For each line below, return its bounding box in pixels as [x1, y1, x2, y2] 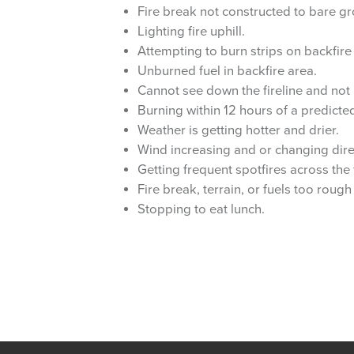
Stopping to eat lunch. [137, 201, 265, 217]
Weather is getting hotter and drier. [137, 122, 339, 138]
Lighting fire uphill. [137, 23, 245, 40]
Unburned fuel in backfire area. [137, 62, 317, 79]
